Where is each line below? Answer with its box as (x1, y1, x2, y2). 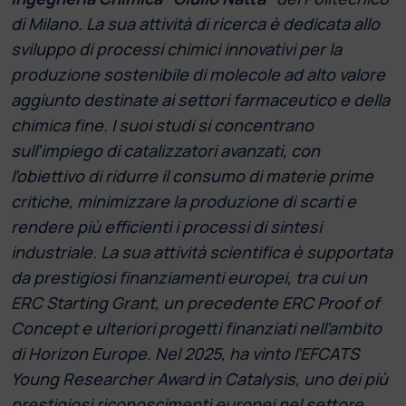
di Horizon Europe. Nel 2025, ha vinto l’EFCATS (11, 342, 359, 364)
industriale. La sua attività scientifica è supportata (11, 240, 392, 263)
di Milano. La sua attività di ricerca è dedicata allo (11, 12, 380, 34)
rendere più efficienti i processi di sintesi (11, 215, 322, 237)
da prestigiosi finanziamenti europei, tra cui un (11, 266, 367, 288)
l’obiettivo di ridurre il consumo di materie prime (11, 164, 373, 187)
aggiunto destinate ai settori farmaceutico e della (11, 88, 390, 111)
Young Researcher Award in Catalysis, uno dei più (11, 367, 388, 390)
